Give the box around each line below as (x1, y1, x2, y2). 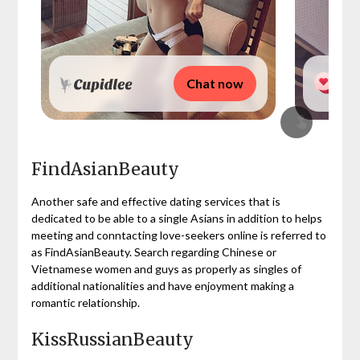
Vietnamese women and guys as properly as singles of (31, 261, 301, 276)
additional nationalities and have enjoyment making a (31, 278, 294, 292)
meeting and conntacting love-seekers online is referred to (31, 227, 326, 242)
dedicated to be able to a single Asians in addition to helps (31, 211, 322, 225)
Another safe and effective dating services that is (31, 194, 280, 208)
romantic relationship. (31, 295, 140, 309)
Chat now (186, 75, 243, 91)
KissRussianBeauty (31, 328, 194, 350)
